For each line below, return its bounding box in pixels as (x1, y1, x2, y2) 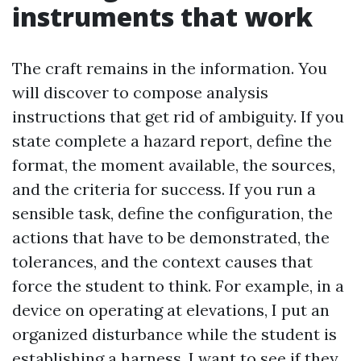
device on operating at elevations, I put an (12, 299, 330, 320)
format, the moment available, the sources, (12, 154, 335, 175)
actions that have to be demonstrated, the (12, 226, 330, 247)
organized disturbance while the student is (12, 323, 337, 344)
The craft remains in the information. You (12, 57, 327, 78)
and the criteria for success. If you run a (12, 178, 316, 199)
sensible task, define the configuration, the (12, 202, 333, 223)
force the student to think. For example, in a (12, 275, 344, 296)
